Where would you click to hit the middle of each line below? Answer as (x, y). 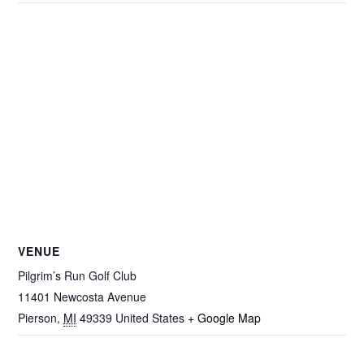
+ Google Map (225, 318)
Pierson (38, 318)
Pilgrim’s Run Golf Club (78, 276)
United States (150, 318)
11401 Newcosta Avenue (82, 297)
